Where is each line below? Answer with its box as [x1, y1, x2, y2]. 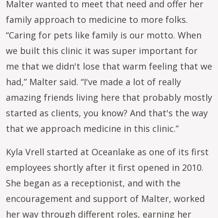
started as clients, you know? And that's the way [6, 107, 208, 119]
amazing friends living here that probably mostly [6, 91, 212, 103]
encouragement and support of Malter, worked [6, 193, 205, 204]
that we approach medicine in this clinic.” [6, 123, 181, 134]
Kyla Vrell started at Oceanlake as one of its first [6, 146, 209, 158]
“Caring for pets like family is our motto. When [6, 29, 201, 41]
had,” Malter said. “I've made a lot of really [6, 76, 181, 88]
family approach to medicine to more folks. [6, 14, 188, 25]
